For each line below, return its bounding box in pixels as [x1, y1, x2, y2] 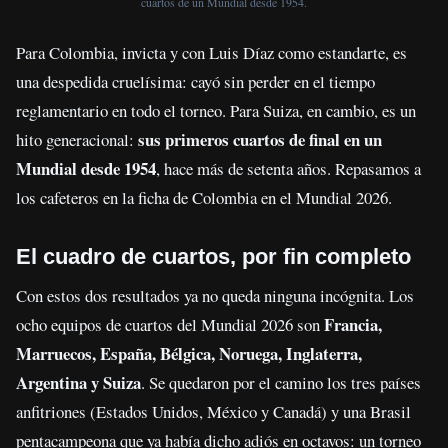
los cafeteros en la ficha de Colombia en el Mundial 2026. [16, 185, 392, 209]
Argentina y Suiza [16, 369, 141, 395]
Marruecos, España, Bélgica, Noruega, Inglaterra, [16, 340, 362, 366]
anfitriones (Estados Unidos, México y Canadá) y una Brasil [16, 399, 411, 423]
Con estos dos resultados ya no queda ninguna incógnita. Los [16, 283, 414, 307]
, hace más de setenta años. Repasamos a [156, 156, 421, 180]
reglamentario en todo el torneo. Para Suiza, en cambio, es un [16, 98, 416, 122]
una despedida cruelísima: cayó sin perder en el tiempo [16, 69, 375, 93]
